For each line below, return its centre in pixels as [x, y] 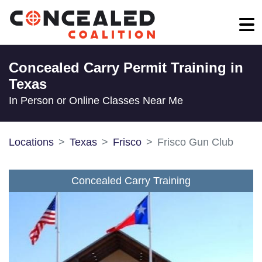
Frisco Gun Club [195, 142]
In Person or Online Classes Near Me [96, 101]
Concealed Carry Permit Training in [126, 68]
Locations [31, 142]
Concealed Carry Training [131, 181]
